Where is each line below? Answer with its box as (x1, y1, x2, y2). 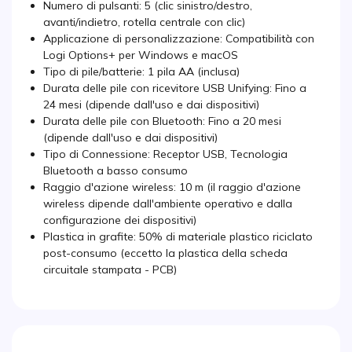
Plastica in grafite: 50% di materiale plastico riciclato (43, 229, 313, 244)
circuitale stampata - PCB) (43, 262, 177, 277)
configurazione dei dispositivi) (43, 213, 196, 227)
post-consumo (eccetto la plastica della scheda (43, 246, 288, 260)
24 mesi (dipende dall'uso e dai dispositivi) (43, 97, 259, 112)
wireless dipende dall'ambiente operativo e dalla (43, 196, 292, 211)
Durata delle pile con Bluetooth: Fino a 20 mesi (43, 114, 281, 128)
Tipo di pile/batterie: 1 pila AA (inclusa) (43, 64, 240, 79)
